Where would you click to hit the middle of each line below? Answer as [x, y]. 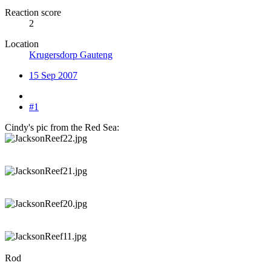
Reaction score [33, 13]
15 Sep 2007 [53, 76]
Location [22, 44]
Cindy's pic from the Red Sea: [62, 128]
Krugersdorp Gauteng [71, 55]
